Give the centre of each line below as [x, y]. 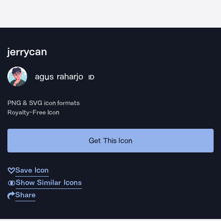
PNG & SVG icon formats [44, 103]
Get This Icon [110, 140]
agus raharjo [59, 76]
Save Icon [32, 170]
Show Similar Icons [49, 183]
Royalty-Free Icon [34, 112]
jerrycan [27, 52]
